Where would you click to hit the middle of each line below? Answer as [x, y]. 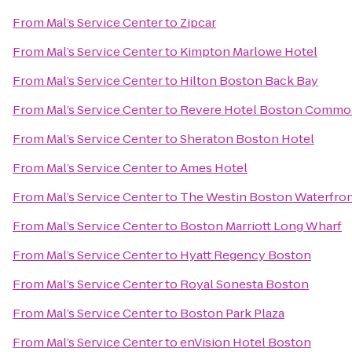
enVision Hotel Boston [246, 342]
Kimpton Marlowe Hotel [249, 51]
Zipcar [198, 22]
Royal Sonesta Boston [244, 284]
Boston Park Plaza [232, 313]
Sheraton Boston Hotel [247, 139]
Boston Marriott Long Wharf [261, 226]
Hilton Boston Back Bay [249, 81]
